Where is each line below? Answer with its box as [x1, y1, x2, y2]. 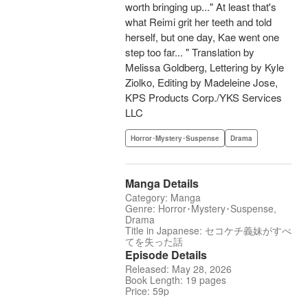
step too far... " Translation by [125, 45, 254, 60]
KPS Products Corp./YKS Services [125, 90, 282, 105]
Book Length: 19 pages [125, 273, 226, 287]
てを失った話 [125, 234, 183, 249]
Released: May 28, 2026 [125, 262, 232, 276]
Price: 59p [125, 284, 169, 298]
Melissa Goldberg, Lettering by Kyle [125, 60, 284, 75]
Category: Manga [125, 190, 201, 205]
